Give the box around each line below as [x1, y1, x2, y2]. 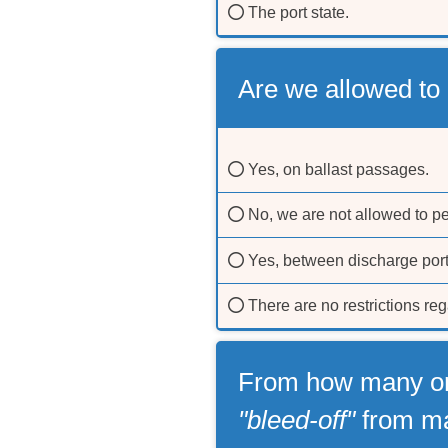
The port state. [244, 4, 349, 22]
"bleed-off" [238, 406, 355, 435]
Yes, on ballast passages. [244, 161, 429, 179]
